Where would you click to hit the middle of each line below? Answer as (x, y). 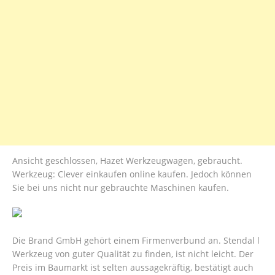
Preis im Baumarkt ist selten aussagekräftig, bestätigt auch (133, 268)
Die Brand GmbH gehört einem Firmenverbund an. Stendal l (136, 241)
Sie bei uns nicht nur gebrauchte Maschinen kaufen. (121, 188)
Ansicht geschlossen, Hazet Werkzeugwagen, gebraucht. (127, 161)
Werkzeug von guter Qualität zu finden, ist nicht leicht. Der (133, 254)
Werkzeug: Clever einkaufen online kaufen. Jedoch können (132, 174)
